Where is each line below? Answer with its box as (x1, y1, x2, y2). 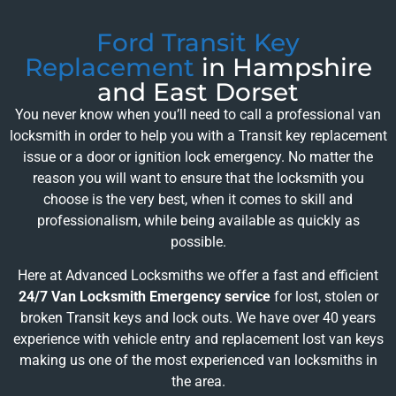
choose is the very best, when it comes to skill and (43, 190, 353, 208)
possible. (170, 232, 226, 250)
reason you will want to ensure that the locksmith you (32, 169, 364, 187)
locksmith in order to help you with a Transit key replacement (9, 126, 387, 144)
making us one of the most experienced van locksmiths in (19, 352, 377, 369)
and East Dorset (97, 76, 299, 107)
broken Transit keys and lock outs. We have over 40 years (20, 309, 376, 327)
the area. (171, 373, 225, 391)
